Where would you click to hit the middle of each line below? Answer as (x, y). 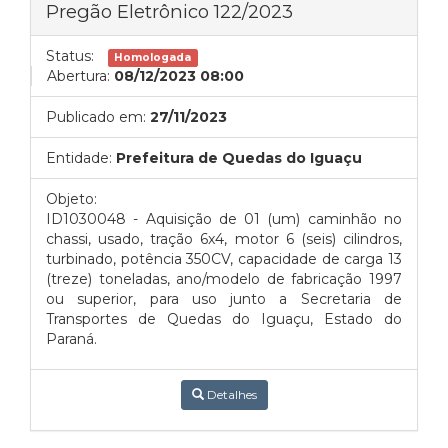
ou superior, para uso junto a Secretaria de (224, 299)
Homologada (153, 57)
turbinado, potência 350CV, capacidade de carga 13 (224, 259)
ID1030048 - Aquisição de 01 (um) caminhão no (224, 219)
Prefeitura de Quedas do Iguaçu (239, 158)
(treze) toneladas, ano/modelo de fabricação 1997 (224, 279)
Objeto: (71, 199)
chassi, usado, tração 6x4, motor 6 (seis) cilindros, (224, 239)
